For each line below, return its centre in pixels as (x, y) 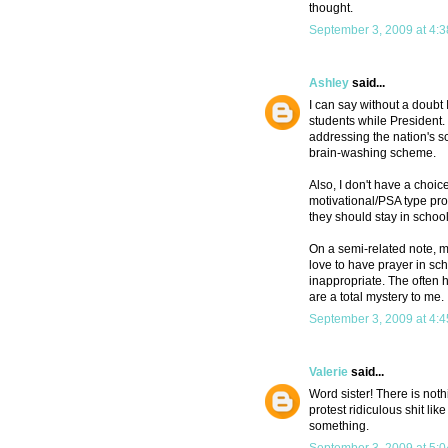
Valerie (328, 372)
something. (339, 426)
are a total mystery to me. (376, 297)
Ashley (329, 83)
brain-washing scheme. (372, 153)
